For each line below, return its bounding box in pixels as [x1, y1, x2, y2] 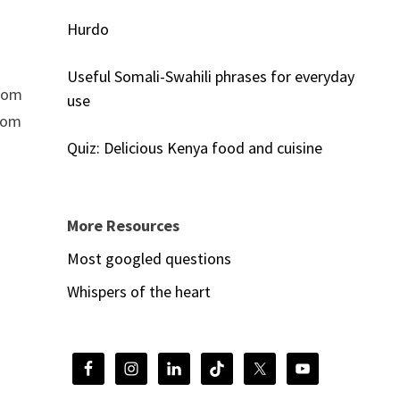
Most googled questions [66, 248, 231, 270]
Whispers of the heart [66, 281, 211, 303]
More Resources [66, 215, 179, 237]
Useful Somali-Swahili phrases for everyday [66, 66, 354, 87]
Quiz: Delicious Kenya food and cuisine [66, 137, 322, 159]
